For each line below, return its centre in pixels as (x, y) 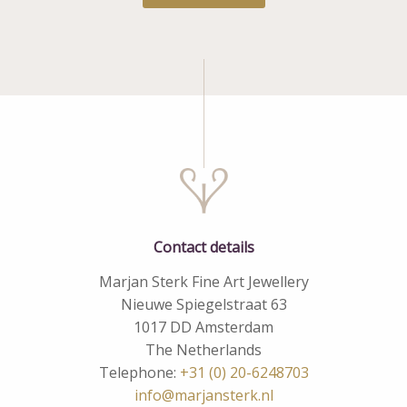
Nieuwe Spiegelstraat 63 (203, 304)
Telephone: (139, 372)
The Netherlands (203, 349)
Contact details (203, 247)
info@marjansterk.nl (203, 395)
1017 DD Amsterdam (203, 327)
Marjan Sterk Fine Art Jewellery (203, 281)
